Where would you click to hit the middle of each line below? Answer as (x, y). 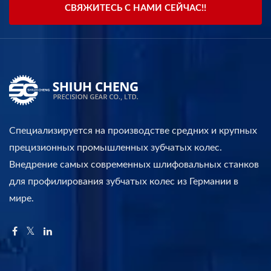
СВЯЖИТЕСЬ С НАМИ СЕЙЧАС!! (135, 8)
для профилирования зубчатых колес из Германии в (124, 181)
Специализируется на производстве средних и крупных (133, 130)
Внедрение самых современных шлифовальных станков (134, 164)
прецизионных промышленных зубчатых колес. (116, 147)
